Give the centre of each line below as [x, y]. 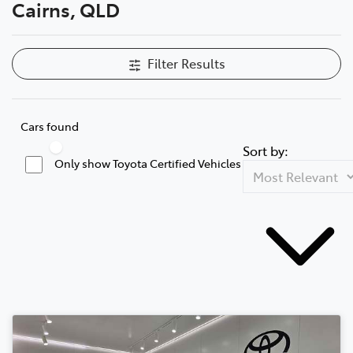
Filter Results [186, 63]
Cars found [50, 126]
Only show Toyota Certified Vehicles [148, 163]
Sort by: [266, 150]
